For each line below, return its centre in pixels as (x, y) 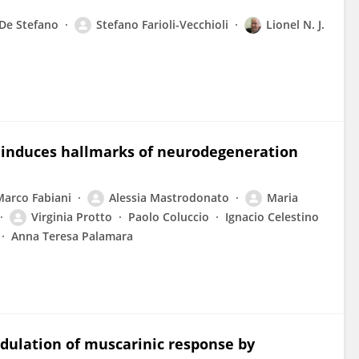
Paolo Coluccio (169, 217)
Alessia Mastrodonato (169, 198)
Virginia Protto (72, 217)
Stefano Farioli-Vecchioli (162, 24)
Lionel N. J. (295, 24)
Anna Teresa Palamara (72, 236)
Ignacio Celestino (272, 217)
